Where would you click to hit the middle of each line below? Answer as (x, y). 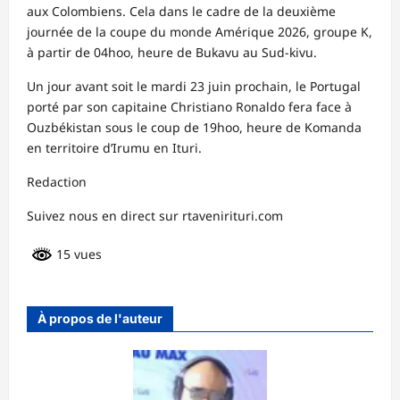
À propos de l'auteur (100, 318)
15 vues (77, 254)
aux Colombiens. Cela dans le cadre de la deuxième (181, 11)
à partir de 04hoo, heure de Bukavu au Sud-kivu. (172, 52)
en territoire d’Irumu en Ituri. (114, 147)
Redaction (57, 181)
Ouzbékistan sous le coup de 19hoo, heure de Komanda (194, 127)
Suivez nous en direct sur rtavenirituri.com (155, 215)
